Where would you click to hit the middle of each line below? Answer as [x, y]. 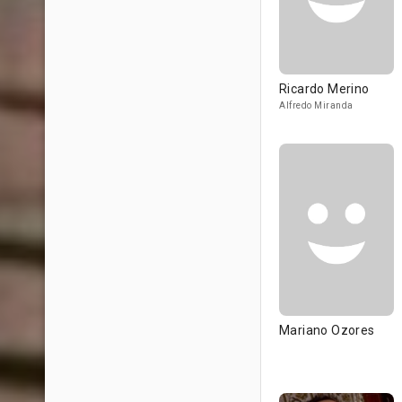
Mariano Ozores [327, 330]
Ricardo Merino [324, 89]
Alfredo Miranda [316, 105]
